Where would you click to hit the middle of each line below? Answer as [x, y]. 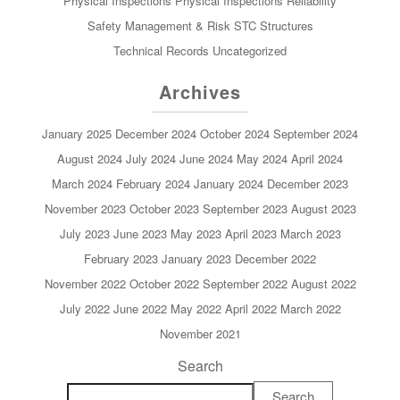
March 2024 [82, 184]
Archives [200, 92]
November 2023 [85, 209]
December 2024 [156, 134]
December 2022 [275, 259]
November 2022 [85, 284]
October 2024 [235, 134]
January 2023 [196, 259]
